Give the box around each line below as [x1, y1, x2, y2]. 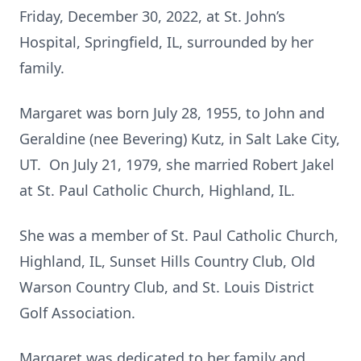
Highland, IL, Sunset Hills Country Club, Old [19, 251, 315, 271]
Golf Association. [19, 303, 135, 322]
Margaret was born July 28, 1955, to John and [19, 103, 325, 122]
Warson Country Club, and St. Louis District [19, 277, 314, 297]
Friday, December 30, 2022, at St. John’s [19, 6, 285, 26]
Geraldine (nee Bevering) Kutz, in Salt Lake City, [19, 129, 340, 148]
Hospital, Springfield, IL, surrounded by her [19, 32, 313, 52]
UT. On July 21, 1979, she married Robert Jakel [19, 155, 334, 174]
